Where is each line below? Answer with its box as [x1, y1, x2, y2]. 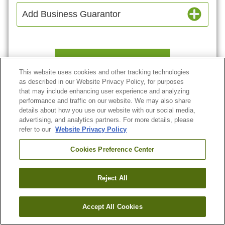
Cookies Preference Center [70, 146, 155, 153]
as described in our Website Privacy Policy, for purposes [19, 78, 184, 85]
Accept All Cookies [82, 203, 143, 210]
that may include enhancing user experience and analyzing [19, 87, 190, 95]
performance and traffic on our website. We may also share [19, 97, 191, 104]
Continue [93, 55, 133, 67]
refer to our [19, 126, 53, 133]
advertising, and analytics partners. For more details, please [19, 116, 194, 124]
